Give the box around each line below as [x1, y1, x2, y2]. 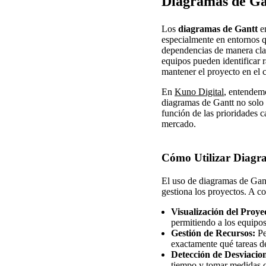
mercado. [161, 118, 196, 129]
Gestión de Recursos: [171, 228, 255, 239]
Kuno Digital [175, 86, 224, 97]
